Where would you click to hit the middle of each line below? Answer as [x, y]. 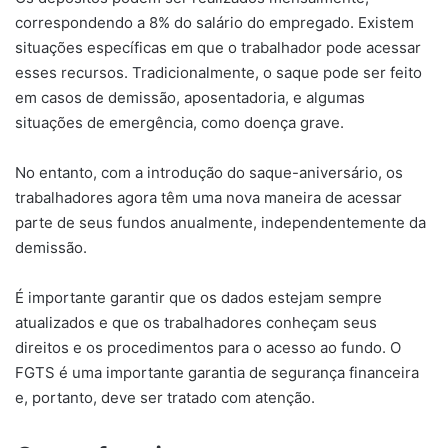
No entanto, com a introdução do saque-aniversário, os [209, 173]
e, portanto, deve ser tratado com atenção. [165, 398]
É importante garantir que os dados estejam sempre [198, 298]
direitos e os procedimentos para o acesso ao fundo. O [208, 348]
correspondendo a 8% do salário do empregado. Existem [214, 23]
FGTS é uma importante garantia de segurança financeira [217, 373]
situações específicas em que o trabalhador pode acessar [218, 48]
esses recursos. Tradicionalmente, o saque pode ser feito [218, 73]
